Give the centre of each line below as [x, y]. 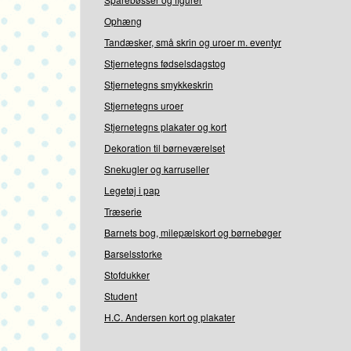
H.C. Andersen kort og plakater [170, 317]
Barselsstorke [133, 254]
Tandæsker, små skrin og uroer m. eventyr [193, 42]
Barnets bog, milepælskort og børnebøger [193, 233]
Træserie [123, 212]
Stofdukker [127, 275]
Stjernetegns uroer [144, 106]
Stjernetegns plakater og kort [165, 127]
